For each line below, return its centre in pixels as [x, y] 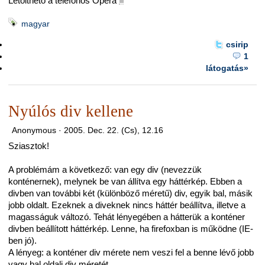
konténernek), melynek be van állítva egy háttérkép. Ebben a [125, 182]
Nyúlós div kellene [71, 112]
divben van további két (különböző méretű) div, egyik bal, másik [130, 193]
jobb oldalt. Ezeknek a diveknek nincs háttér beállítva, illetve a [127, 205]
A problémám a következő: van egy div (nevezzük [105, 170]
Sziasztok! [29, 146]
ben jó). [22, 241]
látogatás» [227, 68]
